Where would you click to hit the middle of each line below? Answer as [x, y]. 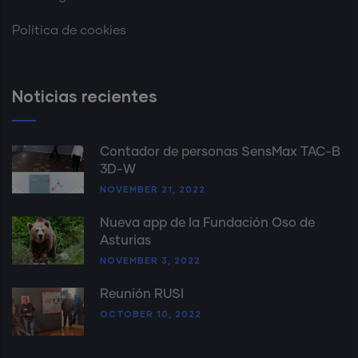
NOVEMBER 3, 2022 [150, 260]
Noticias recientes [85, 95]
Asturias [125, 240]
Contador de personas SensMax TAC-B [220, 151]
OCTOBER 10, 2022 [151, 313]
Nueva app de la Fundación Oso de [207, 223]
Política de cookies [69, 30]
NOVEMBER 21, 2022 [153, 189]
